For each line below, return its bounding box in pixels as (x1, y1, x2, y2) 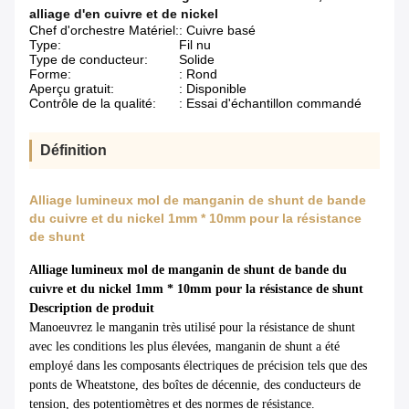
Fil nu (179, 37, 211, 53)
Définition (40, 142, 107, 159)
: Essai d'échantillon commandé (179, 96, 362, 111)
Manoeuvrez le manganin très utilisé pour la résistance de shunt (29, 320, 355, 335)
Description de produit (29, 301, 154, 316)
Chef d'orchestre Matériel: (29, 23, 179, 38)
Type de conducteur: (29, 52, 148, 68)
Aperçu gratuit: (29, 81, 114, 97)
